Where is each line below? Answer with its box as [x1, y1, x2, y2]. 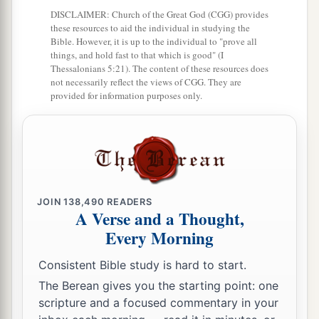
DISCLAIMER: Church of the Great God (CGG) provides [51, 8, 268, 21]
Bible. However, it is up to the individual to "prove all [51, 35, 257, 48]
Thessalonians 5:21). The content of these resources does [51, 62, 268, 75]
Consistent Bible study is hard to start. [38, 257, 246, 272]
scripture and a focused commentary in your [38, 296, 278, 310]
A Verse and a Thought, [75, 206, 244, 231]
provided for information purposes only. [51, 89, 202, 103]
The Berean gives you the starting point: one [38, 278, 278, 293]
